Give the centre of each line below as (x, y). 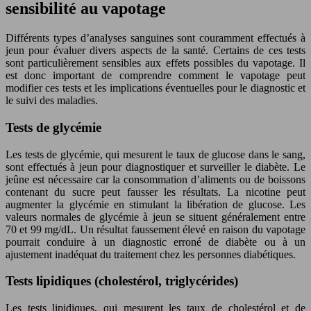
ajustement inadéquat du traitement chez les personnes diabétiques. (151, 254)
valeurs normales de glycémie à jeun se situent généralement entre (155, 217)
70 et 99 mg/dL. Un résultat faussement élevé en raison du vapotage (155, 229)
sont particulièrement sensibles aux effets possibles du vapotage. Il (155, 63)
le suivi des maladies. (52, 101)
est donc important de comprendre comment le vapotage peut (155, 76)
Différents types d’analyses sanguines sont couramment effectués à (155, 38)
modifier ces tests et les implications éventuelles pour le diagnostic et (155, 88)
